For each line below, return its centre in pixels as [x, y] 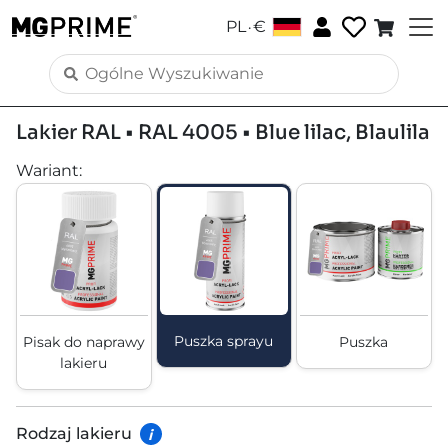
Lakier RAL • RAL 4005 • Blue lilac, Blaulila [223, 132]
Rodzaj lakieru [74, 434]
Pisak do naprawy [83, 341]
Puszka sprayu [224, 340]
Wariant [47, 170]
